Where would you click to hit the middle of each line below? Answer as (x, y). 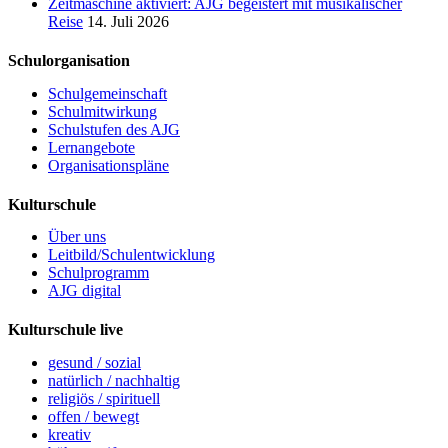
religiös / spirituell (104, 398)
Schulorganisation (69, 61)
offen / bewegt (93, 416)
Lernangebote (91, 147)
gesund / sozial (94, 362)
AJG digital (84, 291)
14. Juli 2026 (128, 22)
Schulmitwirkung (102, 111)
